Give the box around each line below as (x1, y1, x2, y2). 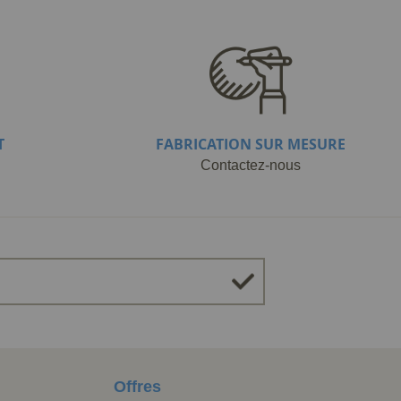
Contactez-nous (200, 158, 301, 173)
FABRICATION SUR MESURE (156, 134, 346, 154)
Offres (114, 378, 161, 396)
